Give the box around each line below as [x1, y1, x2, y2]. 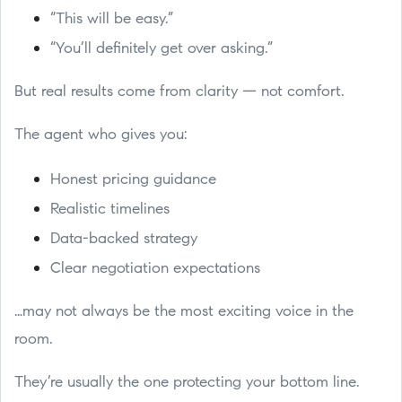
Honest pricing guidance [50, 172, 216, 188]
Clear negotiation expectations [50, 261, 260, 276]
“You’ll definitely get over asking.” [50, 41, 273, 57]
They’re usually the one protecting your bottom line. [14, 375, 359, 390]
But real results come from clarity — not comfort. [14, 84, 344, 100]
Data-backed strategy [50, 232, 197, 247]
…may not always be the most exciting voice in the [14, 304, 354, 319]
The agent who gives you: [14, 127, 187, 143]
